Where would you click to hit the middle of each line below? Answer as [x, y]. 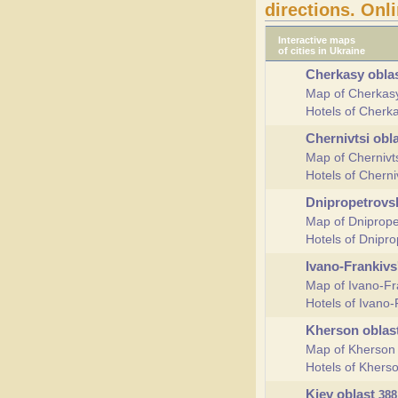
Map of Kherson [350, 349]
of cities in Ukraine [322, 51]
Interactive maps [317, 40]
